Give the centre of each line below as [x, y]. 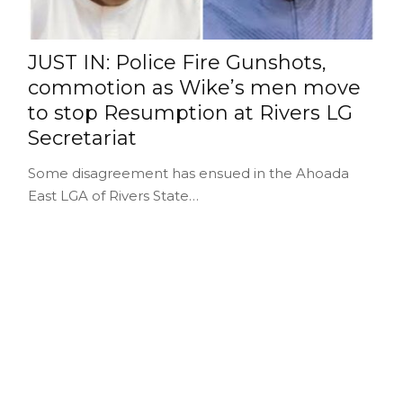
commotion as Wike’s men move [194, 87]
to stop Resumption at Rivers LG [190, 112]
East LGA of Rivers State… [113, 195]
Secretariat [82, 138]
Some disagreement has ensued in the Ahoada [188, 173]
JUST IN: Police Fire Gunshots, [177, 62]
